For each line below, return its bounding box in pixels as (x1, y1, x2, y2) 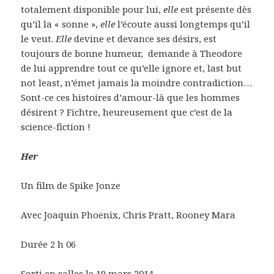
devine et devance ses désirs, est (72, 32, 217, 45)
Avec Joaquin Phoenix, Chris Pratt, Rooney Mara (21, 209, 236, 221)
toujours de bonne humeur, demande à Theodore (21, 47, 243, 60)
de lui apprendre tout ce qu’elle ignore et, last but (21, 62, 242, 75)
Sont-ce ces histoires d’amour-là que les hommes (21, 91, 240, 104)
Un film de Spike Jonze (21, 179, 121, 192)
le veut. (21, 32, 56, 45)
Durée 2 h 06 (21, 238, 76, 251)
